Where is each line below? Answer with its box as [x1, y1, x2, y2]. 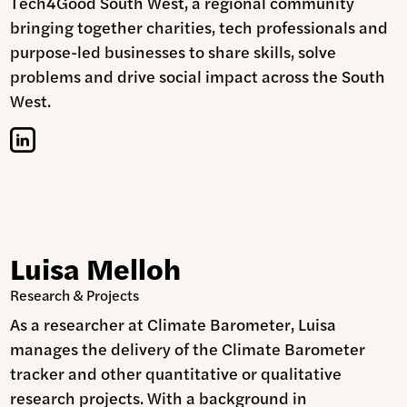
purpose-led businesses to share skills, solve [10, 40, 337, 64]
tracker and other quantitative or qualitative [10, 362, 342, 385]
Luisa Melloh [10, 247, 182, 289]
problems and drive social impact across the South [10, 65, 386, 88]
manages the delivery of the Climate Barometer [10, 337, 366, 361]
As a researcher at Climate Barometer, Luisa [10, 313, 337, 336]
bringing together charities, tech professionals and [10, 15, 389, 39]
